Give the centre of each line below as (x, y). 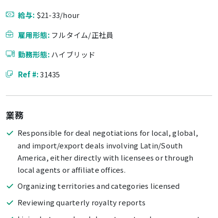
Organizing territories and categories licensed (99, 186)
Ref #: (29, 74)
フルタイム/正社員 (82, 35)
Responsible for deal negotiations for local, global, (108, 133)
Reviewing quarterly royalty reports (82, 202)
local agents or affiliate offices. (71, 170)
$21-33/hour (58, 15)
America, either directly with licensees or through (105, 158)
